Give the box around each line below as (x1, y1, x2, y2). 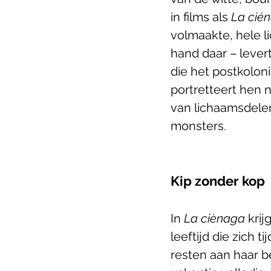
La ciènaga (184, 211, 245, 226)
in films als (171, 9, 231, 24)
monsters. (171, 118, 226, 133)
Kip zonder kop (171, 172, 265, 189)
